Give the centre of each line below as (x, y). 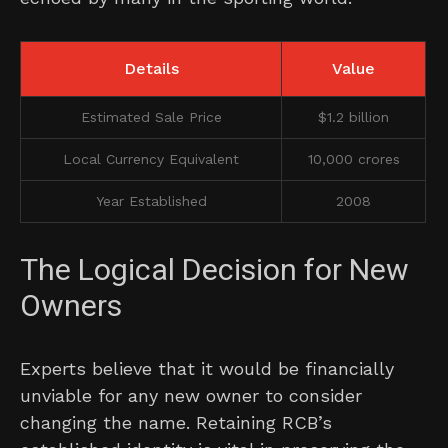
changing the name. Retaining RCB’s (176, 422)
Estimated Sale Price (151, 116)
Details (151, 68)
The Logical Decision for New (214, 270)
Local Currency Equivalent (151, 158)
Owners (71, 306)
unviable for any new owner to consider (191, 395)
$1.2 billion (353, 116)
